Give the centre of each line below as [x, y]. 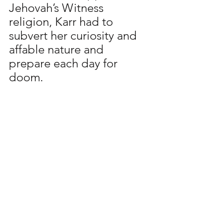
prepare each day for [65, 63]
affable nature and [58, 49]
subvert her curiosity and [74, 35]
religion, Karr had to [62, 22]
